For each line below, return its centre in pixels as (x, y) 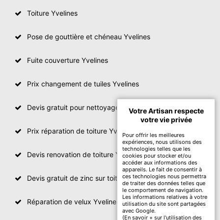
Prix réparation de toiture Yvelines (81, 131)
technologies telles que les (156, 149)
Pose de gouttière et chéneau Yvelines (89, 36)
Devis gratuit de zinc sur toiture (77, 178)
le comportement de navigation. (163, 190)
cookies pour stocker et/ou (157, 156)
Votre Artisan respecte (166, 111)
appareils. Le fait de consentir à (162, 169)
